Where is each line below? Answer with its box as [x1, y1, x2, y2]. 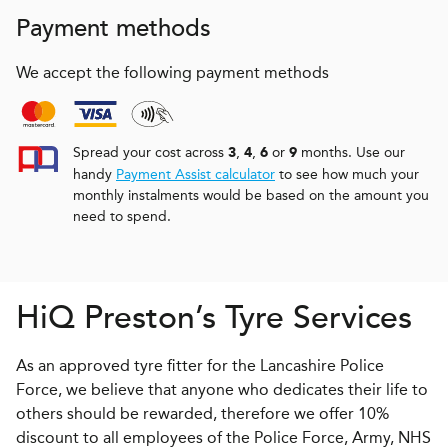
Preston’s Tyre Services [75, 298, 412, 338]
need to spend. [73, 208, 171, 226]
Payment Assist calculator [116, 166, 275, 184]
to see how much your [275, 166, 419, 184]
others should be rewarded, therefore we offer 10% [16, 404, 389, 424]
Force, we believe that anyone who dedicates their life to [16, 380, 428, 400]
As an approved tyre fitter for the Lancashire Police [16, 356, 384, 376]
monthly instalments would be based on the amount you [73, 187, 429, 205]
